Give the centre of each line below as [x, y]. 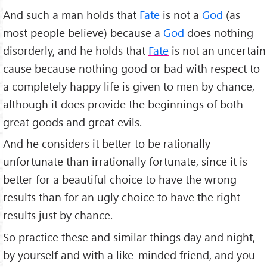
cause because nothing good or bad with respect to [131, 68]
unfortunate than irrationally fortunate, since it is [125, 162]
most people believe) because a [82, 32]
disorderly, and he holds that [76, 50]
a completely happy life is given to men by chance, [129, 86]
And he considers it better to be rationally [107, 144]
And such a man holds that [71, 14]
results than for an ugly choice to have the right [122, 197]
